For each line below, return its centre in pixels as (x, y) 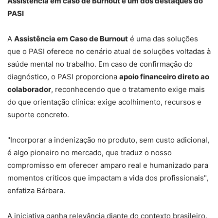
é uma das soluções (163, 39)
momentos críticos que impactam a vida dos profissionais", (108, 178)
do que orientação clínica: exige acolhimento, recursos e (104, 102)
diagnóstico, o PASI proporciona (63, 77)
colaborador (29, 90)
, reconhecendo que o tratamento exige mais (128, 90)
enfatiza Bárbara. (36, 191)
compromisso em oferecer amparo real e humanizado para (108, 165)
